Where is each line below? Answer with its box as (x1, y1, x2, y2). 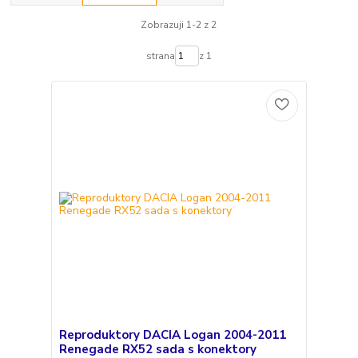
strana (145, 50, 175, 63)
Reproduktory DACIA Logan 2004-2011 (58, 326, 286, 343)
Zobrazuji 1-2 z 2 (141, 18, 217, 32)
